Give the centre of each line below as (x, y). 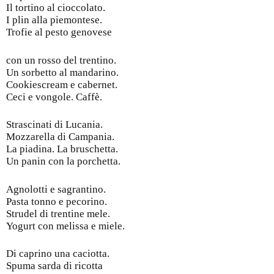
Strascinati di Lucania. (54, 125)
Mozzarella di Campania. (60, 137)
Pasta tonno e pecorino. (57, 201)
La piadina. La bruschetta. (62, 149)
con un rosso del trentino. (61, 60)
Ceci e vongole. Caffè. (54, 97)
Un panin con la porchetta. (63, 161)
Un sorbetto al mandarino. (62, 72)
